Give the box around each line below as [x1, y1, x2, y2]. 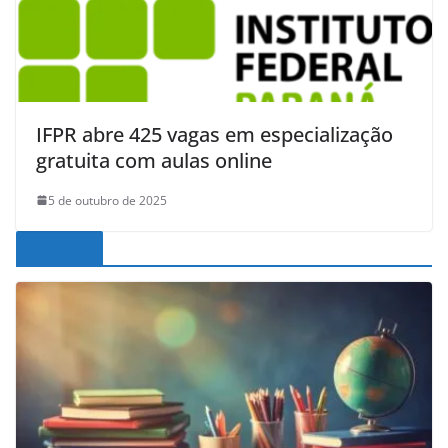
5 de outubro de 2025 [48, 191, 167, 209]
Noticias [28, 237, 92, 260]
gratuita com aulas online [36, 146, 272, 174]
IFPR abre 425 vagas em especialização [36, 120, 393, 148]
